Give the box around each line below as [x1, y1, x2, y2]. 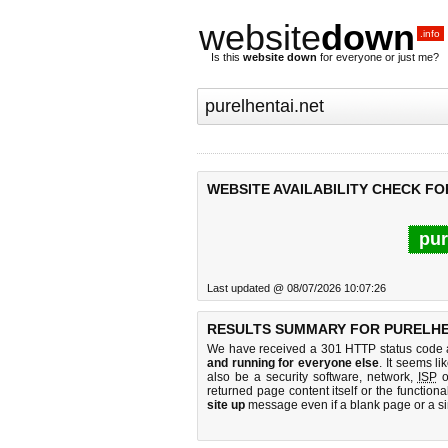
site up [207, 398, 245, 412]
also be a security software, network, [207, 370, 418, 384]
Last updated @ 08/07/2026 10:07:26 [207, 282, 386, 294]
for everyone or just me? [317, 51, 439, 63]
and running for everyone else [207, 356, 380, 370]
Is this [211, 51, 243, 63]
